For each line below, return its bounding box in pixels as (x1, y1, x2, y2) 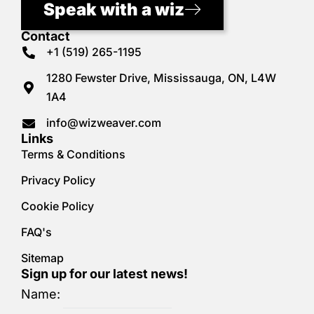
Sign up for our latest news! (21, 266, 188, 281)
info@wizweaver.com (46, 116, 161, 130)
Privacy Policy (21, 173, 95, 187)
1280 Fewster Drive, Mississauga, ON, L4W (46, 71, 276, 85)
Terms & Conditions (21, 147, 125, 161)
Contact (21, 29, 70, 43)
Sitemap (21, 251, 64, 265)
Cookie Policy (21, 199, 94, 213)
